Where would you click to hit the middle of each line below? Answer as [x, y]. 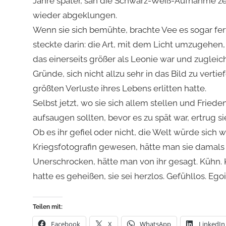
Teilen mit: [47, 207]
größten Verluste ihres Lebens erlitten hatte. [119, 89]
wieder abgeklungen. [75, 15]
